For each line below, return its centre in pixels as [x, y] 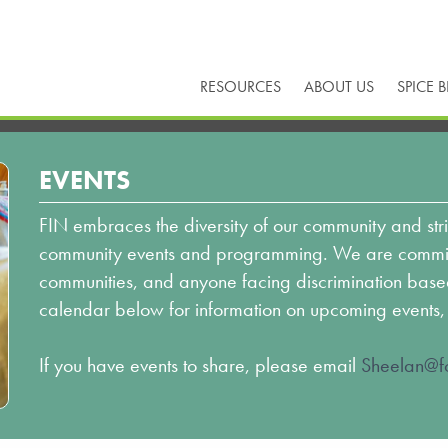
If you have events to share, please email [200, 365]
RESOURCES [241, 87]
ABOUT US [339, 87]
